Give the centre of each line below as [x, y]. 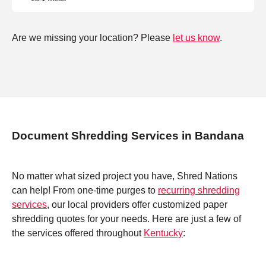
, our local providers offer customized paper [137, 205]
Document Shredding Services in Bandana [128, 136]
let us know [196, 37]
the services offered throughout [78, 233]
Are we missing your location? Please [92, 37]
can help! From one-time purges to [85, 191]
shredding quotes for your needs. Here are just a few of [126, 219]
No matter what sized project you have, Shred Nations [125, 176]
